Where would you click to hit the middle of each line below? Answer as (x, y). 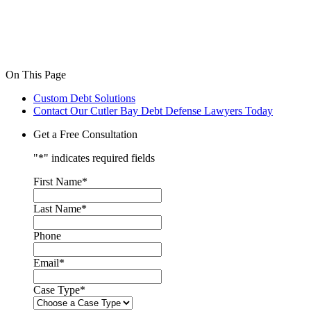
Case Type (57, 290)
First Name (58, 182)
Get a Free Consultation (85, 135)
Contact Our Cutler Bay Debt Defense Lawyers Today (153, 111)
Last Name (57, 209)
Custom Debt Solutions (84, 99)
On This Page (36, 75)
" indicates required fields (99, 158)
